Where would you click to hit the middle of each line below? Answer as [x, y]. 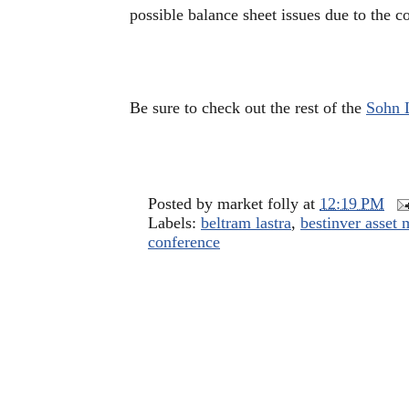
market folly [258, 204]
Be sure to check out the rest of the [248, 108]
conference [184, 242]
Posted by [183, 204]
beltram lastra [246, 223]
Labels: [174, 223]
